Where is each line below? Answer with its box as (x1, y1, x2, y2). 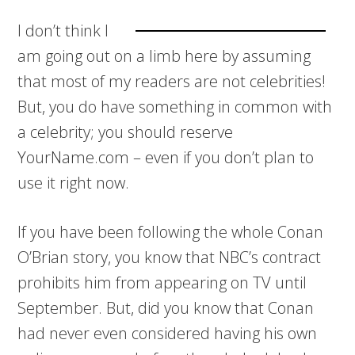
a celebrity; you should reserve (17, 121, 234, 143)
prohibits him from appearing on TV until (17, 272, 307, 293)
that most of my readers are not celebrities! (17, 71, 326, 92)
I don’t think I (17, 20, 109, 41)
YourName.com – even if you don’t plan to (17, 147, 315, 168)
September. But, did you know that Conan (17, 297, 315, 319)
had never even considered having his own (17, 323, 318, 344)
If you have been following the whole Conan (17, 221, 324, 242)
